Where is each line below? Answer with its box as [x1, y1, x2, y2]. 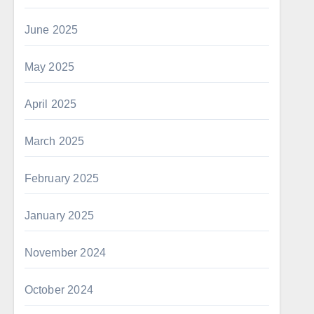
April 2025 [24, 98, 77, 110]
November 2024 [24, 247, 107, 259]
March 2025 [24, 135, 85, 147]
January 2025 [24, 210, 95, 221]
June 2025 [24, 24, 78, 36]
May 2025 [24, 61, 75, 73]
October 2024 [24, 284, 94, 296]
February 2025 [24, 172, 100, 184]
